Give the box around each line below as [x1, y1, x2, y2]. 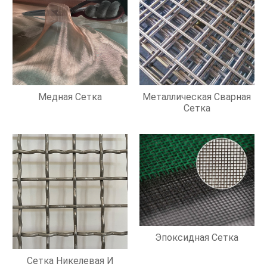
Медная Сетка [38, 91, 103, 103]
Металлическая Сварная [142, 91, 252, 103]
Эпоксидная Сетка [155, 231, 239, 243]
